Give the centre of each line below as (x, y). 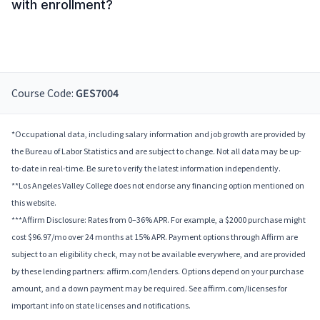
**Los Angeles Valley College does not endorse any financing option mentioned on (158, 186)
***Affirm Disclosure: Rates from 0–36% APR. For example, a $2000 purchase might (159, 220)
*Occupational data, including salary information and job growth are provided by (159, 134)
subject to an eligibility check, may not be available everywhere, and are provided (159, 254)
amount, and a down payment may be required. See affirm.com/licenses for (149, 289)
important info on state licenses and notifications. (101, 306)
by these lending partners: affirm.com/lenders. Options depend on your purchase (157, 271)
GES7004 (97, 94)
